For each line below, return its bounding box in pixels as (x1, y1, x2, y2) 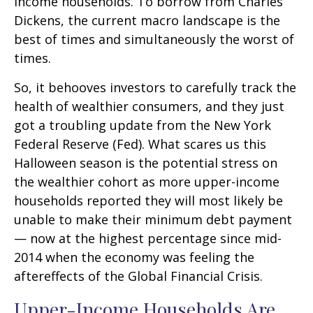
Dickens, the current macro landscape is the (14, 12, 280, 29)
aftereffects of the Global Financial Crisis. (14, 268, 263, 284)
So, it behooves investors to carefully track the (14, 79, 296, 96)
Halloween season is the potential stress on (14, 154, 277, 171)
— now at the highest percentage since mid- (14, 230, 282, 247)
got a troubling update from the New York (14, 117, 271, 133)
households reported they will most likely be (14, 192, 283, 209)
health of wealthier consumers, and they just (14, 98, 284, 115)
